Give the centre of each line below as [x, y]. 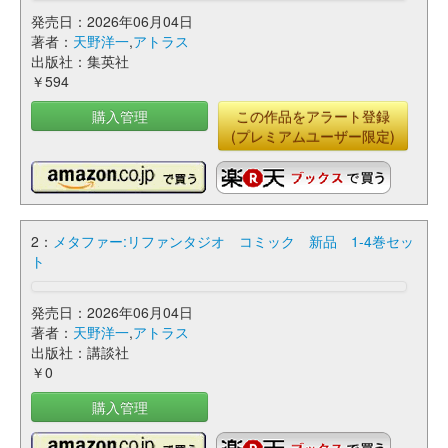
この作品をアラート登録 [313, 116]
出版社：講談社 [80, 352]
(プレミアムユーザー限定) [313, 136]
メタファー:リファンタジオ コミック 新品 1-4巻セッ [233, 241]
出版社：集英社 [80, 61]
